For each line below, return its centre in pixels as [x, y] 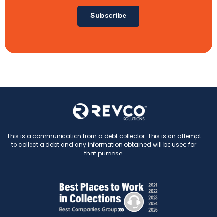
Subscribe [108, 16]
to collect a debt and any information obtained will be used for [104, 145]
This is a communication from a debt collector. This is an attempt [104, 136]
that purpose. [104, 154]
